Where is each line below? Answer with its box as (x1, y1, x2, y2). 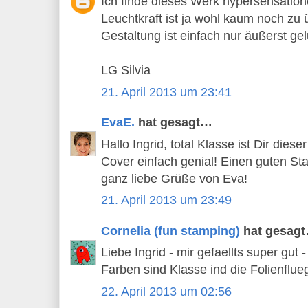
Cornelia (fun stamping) (101, 223, 240, 238)
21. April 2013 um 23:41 (101, 85, 232, 99)
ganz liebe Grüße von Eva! (101, 171, 247, 186)
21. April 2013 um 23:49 (101, 193, 232, 208)
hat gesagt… (135, 115, 212, 130)
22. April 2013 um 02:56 (101, 284, 232, 298)
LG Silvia (101, 63, 151, 78)
